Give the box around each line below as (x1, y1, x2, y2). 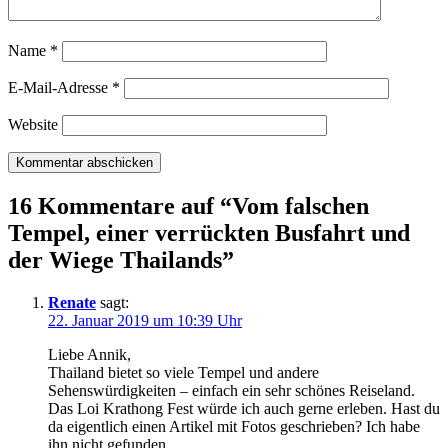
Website (8, 116, 58, 134)
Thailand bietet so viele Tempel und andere (48, 364, 319, 382)
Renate (48, 294, 96, 312)
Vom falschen (232, 193, 369, 220)
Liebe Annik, (48, 346, 131, 364)
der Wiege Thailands (8, 247, 222, 274)
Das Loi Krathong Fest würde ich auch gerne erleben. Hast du (48, 400, 440, 418)
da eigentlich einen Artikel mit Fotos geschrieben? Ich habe (48, 418, 420, 436)
